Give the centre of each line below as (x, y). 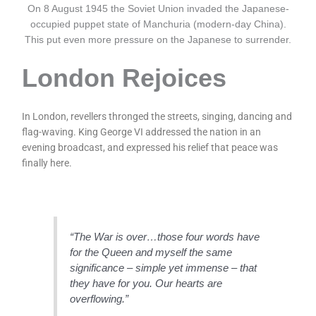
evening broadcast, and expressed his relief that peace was (150, 148)
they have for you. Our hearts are (146, 283)
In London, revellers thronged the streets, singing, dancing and (157, 117)
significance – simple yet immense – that (164, 267)
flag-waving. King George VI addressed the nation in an (142, 132)
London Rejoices (124, 78)
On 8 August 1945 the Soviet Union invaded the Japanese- (158, 9)
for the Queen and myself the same (151, 252)
